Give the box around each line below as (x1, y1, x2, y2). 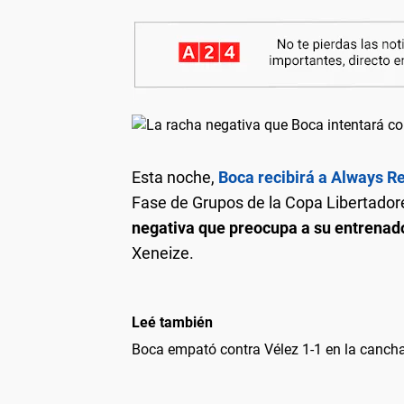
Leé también (132, 313, 213, 331)
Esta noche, (132, 167, 218, 187)
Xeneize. (132, 243, 194, 262)
